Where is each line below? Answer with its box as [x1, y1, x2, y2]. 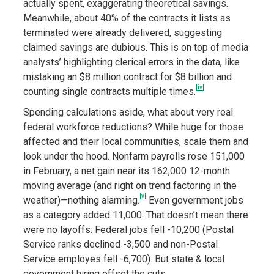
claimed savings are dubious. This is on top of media [23, 42, 248, 54]
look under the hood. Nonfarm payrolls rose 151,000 [23, 150, 245, 163]
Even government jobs [146, 194, 243, 207]
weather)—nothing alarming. [23, 194, 139, 207]
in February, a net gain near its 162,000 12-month [23, 165, 230, 177]
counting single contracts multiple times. [23, 86, 196, 98]
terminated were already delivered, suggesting [23, 27, 222, 39]
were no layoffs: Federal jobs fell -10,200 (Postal [23, 224, 234, 236]
